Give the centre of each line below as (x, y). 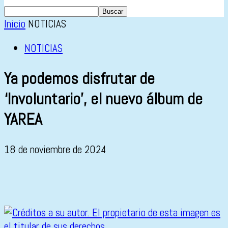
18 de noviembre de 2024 (55, 150)
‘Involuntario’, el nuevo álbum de (103, 99)
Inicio (15, 24)
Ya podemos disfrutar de (79, 79)
